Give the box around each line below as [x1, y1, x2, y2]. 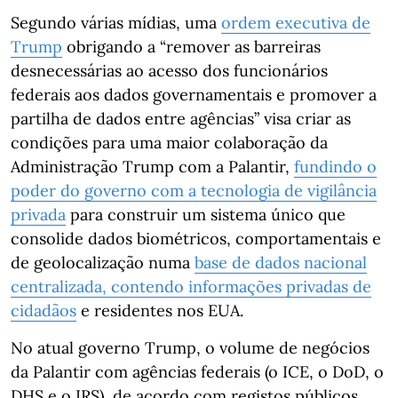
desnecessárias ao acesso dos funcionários [11, 60, 328, 81]
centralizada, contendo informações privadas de [11, 276, 371, 297]
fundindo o [294, 156, 377, 177]
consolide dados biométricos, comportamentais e [11, 228, 381, 249]
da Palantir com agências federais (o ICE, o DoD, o [11, 362, 384, 382]
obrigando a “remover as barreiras [62, 36, 321, 57]
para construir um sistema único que [66, 204, 346, 225]
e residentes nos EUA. [76, 300, 243, 321]
